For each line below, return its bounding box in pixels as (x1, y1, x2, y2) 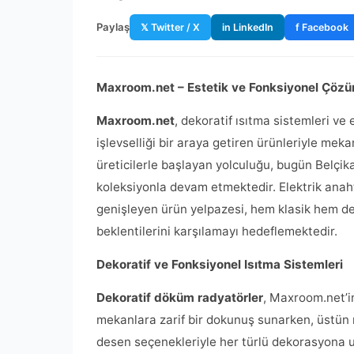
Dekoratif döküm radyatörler (96, 290, 263, 305)
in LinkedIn (222, 21, 273, 33)
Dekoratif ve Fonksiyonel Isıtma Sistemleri (96, 257, 343, 272)
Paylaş (96, 21, 130, 33)
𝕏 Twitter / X (141, 21, 200, 33)
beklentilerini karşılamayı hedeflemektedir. (96, 224, 337, 239)
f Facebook (296, 21, 348, 33)
